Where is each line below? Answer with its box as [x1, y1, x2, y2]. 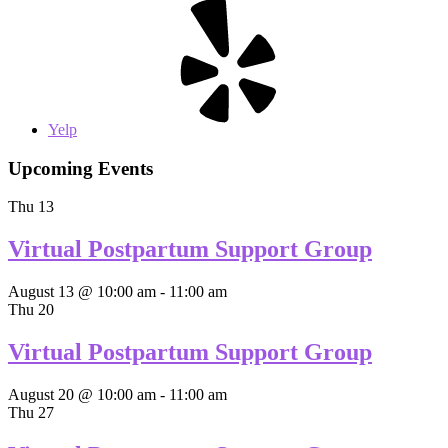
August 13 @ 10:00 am [8, 283, 156, 301]
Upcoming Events [8, 157, 153, 179]
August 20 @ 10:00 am [8, 385, 156, 403]
